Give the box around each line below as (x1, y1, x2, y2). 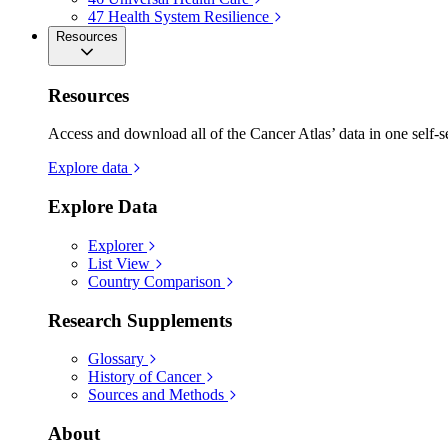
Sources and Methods (88, 386, 224, 404)
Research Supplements (48, 309, 232, 331)
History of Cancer (88, 368, 201, 386)
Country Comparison (88, 272, 221, 290)
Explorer (88, 236, 143, 254)
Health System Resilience (108, 7, 269, 25)
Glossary (88, 350, 144, 368)
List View (88, 254, 150, 272)
